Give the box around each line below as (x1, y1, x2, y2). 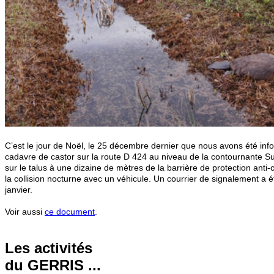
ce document (45, 206, 95, 217)
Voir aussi (5, 206, 45, 217)
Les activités (5, 240, 92, 257)
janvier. (5, 184, 45, 194)
